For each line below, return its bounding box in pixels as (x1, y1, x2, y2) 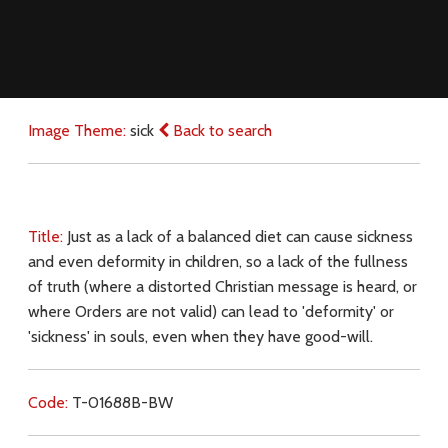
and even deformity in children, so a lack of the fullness (27, 251, 408, 271)
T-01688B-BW (71, 392, 173, 412)
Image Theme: (27, 120, 130, 140)
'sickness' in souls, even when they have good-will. (27, 326, 373, 346)
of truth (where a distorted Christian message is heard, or (27, 276, 417, 296)
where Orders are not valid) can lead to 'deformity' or (27, 301, 394, 321)
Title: (27, 226, 67, 246)
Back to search (168, 120, 272, 140)
